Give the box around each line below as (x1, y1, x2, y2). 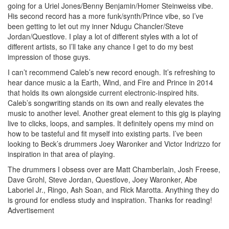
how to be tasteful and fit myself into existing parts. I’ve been (8, 128, 202, 139)
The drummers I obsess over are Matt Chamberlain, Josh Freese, (8, 164, 220, 175)
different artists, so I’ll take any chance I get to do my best (8, 41, 193, 52)
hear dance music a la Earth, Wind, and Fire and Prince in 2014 (8, 77, 213, 88)
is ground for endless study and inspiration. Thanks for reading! (8, 195, 212, 205)
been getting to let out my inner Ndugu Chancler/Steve (8, 21, 184, 32)
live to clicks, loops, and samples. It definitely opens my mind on (8, 118, 214, 129)
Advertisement (8, 205, 54, 216)
